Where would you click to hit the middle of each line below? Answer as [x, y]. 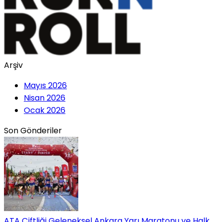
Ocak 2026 [45, 110]
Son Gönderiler [33, 130]
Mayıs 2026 [45, 85]
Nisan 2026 [45, 98]
